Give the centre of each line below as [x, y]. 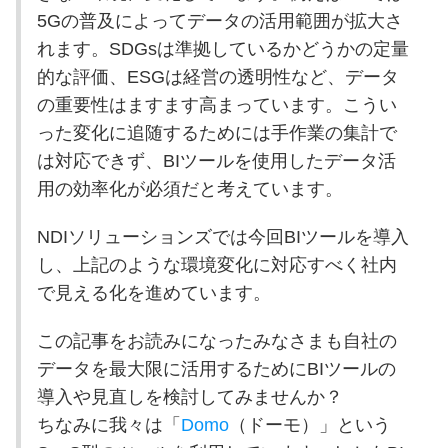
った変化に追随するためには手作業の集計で [216, 132]
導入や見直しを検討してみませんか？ [189, 396]
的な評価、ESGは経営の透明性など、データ [217, 76]
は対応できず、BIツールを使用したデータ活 [216, 160]
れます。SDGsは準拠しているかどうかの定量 [222, 48]
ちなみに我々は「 [108, 424]
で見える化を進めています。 [153, 292]
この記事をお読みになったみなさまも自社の [216, 340]
